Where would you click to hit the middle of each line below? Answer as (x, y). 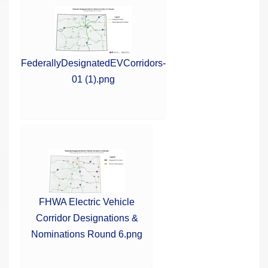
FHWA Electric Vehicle (87, 202)
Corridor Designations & (87, 218)
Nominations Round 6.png (87, 234)
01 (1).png (93, 79)
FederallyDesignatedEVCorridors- (93, 63)
